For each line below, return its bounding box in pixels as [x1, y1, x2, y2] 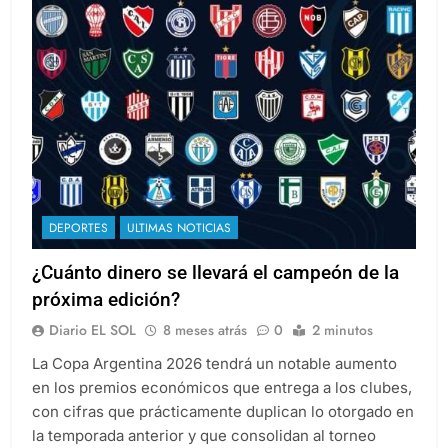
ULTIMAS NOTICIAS [127, 219, 231, 238]
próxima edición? [32, 288, 180, 312]
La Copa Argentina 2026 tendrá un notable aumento [32, 354, 397, 374]
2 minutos [312, 320, 373, 341]
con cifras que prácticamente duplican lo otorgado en [32, 402, 414, 422]
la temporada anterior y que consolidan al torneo [32, 426, 376, 446]
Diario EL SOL [49, 320, 136, 341]
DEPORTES [49, 219, 108, 238]
